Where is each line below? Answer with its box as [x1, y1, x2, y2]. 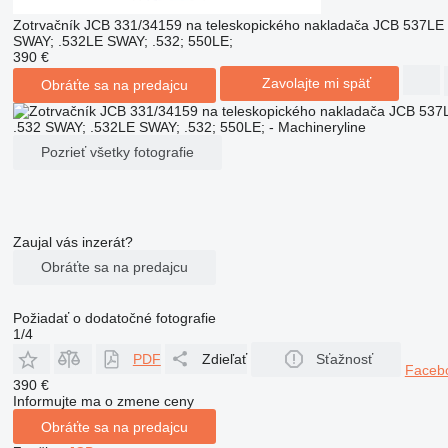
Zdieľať [201, 351, 247, 367]
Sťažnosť [315, 351, 373, 367]
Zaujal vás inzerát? [12, 233, 133, 250]
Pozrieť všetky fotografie [40, 144, 194, 160]
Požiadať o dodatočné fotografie [12, 309, 216, 326]
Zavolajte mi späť [261, 75, 371, 91]
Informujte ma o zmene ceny [12, 393, 194, 409]
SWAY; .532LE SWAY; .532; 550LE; [12, 32, 233, 49]
